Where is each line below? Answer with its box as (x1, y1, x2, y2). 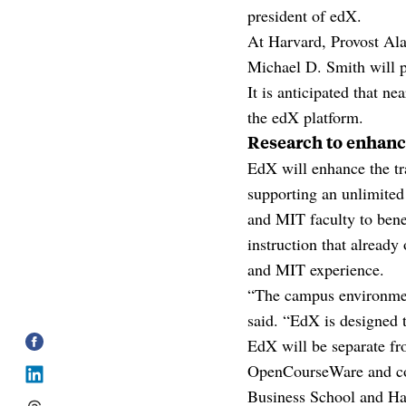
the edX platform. (247, 106, 364, 128)
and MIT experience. (247, 258, 385, 280)
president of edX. (247, 5, 362, 26)
